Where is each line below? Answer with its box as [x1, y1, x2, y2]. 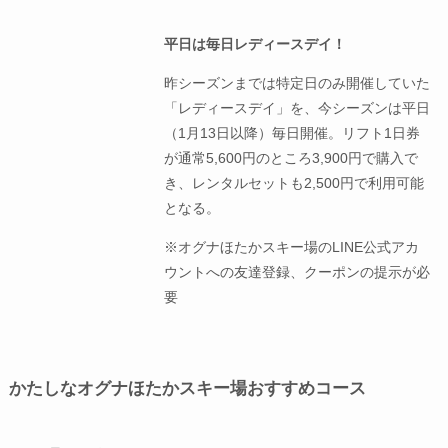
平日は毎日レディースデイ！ [164, 35, 347, 52]
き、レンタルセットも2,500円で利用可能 [164, 174, 425, 191]
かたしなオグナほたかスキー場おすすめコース [8, 379, 366, 399]
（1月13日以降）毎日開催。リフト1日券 [164, 124, 421, 141]
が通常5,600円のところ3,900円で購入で [164, 149, 419, 166]
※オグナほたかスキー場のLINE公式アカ [164, 238, 420, 255]
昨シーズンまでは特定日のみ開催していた [164, 74, 431, 91]
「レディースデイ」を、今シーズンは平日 [164, 99, 431, 116]
